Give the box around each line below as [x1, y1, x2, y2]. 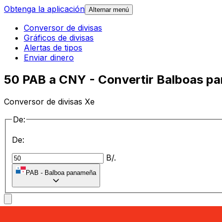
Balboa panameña [45, 169, 96, 177]
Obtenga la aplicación [4, 4, 85, 14]
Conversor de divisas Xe [4, 96, 95, 107]
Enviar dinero [24, 53, 74, 63]
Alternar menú [89, 6, 129, 14]
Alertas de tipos [24, 43, 82, 53]
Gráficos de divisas [24, 33, 94, 43]
